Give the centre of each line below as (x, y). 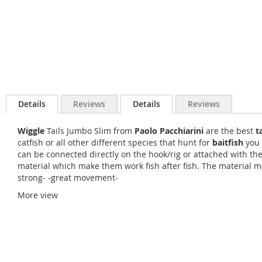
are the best (230, 131)
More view (38, 195)
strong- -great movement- (68, 177)
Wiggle (31, 131)
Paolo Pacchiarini (169, 131)
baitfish (228, 142)
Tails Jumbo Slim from (89, 131)
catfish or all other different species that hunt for (115, 142)
